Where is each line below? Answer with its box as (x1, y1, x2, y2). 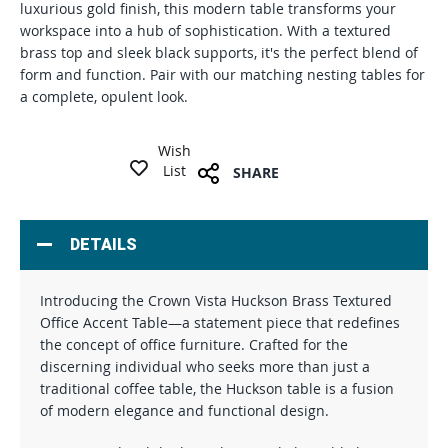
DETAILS (70, 235, 137, 254)
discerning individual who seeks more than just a (40, 357, 370, 376)
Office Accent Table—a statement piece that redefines (40, 313, 400, 332)
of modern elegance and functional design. (40, 401, 329, 420)
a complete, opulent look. (20, 87, 188, 106)
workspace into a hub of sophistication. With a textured (20, 21, 391, 40)
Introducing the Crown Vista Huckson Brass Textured (40, 291, 392, 310)
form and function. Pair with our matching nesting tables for (20, 65, 425, 84)
